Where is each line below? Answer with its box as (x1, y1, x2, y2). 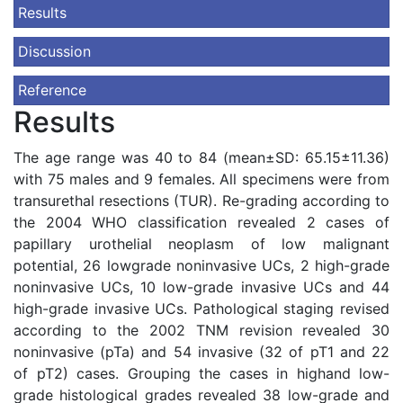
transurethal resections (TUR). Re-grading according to (13, 192, 390, 210)
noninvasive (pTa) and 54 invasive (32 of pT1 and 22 (13, 343, 390, 361)
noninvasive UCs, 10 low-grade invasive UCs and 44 (13, 278, 390, 296)
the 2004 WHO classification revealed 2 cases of (13, 213, 390, 231)
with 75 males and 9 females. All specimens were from (13, 170, 390, 188)
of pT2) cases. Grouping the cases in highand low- (13, 364, 390, 382)
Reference (18, 81, 86, 99)
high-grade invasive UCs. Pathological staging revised (13, 300, 390, 318)
